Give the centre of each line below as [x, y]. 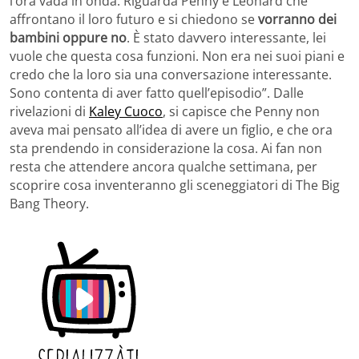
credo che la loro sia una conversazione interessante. [171, 74]
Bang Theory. [49, 203]
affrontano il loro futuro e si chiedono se [134, 19]
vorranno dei [297, 19]
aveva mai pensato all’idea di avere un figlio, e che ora [171, 129]
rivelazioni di [49, 111]
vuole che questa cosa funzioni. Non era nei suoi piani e [177, 56]
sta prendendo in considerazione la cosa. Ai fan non [166, 148]
